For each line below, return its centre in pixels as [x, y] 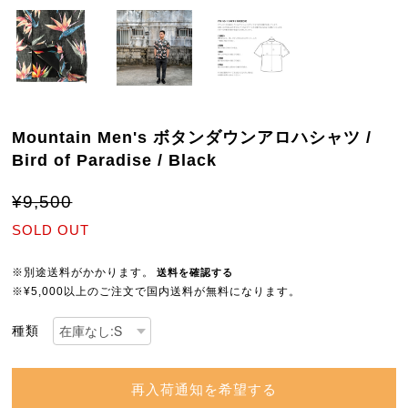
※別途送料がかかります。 [83, 272]
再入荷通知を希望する [204, 389]
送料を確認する [195, 272]
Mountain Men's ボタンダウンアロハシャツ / [192, 137]
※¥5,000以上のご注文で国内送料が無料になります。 [157, 291]
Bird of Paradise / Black [115, 160]
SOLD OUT [51, 230]
